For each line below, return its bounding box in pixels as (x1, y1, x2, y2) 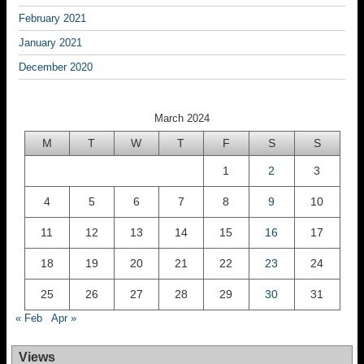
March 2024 (154, 112, 210, 125)
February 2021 (19, 12, 86, 25)
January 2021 (19, 37, 82, 50)
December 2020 (19, 61, 93, 74)
